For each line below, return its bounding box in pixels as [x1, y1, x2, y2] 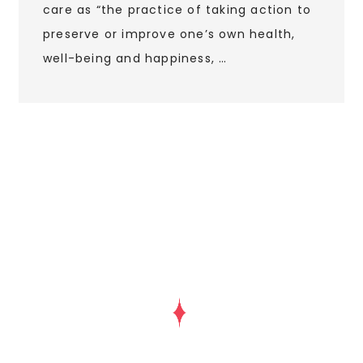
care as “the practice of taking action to [43, 2, 312, 19]
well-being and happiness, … [43, 50, 228, 67]
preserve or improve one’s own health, [43, 26, 296, 43]
